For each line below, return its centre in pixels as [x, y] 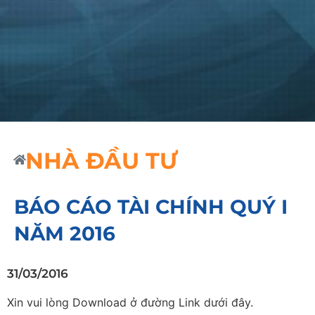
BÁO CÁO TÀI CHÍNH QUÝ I [151, 206]
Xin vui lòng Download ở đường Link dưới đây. [130, 302]
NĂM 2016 [65, 233]
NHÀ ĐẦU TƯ [101, 160]
